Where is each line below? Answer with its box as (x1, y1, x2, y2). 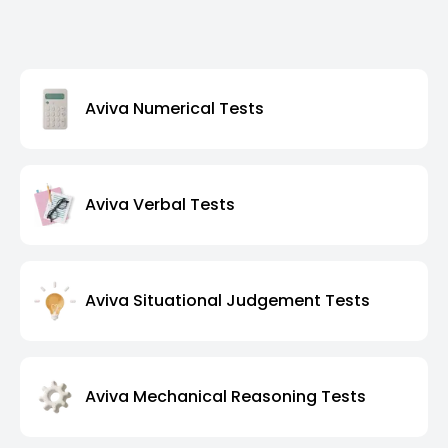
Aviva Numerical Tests (85, 97, 264, 121)
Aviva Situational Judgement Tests (85, 289, 370, 313)
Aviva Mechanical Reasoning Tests (85, 385, 366, 409)
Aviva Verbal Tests (85, 193, 235, 217)
